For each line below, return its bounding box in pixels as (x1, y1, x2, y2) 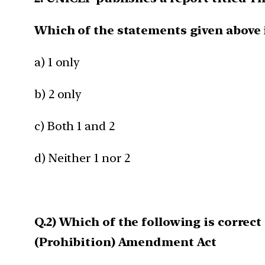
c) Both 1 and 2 (34, 118, 115, 133)
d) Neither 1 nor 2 (34, 150, 131, 165)
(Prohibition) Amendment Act (34, 234, 217, 249)
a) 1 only (34, 54, 80, 69)
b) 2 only (34, 86, 82, 101)
